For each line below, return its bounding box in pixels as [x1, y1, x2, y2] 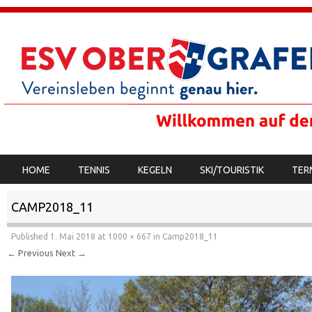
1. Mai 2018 [49, 232, 95, 242]
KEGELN [138, 164, 172, 175]
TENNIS [78, 164, 110, 175]
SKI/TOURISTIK [200, 164, 264, 175]
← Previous [6, 248, 54, 258]
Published [10, 232, 50, 242]
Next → [55, 248, 86, 258]
